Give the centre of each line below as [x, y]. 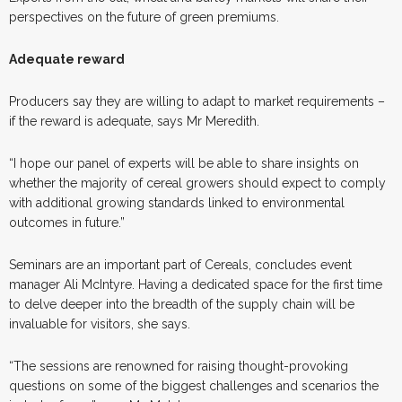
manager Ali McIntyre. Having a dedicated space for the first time [196, 284]
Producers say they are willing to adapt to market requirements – [197, 101]
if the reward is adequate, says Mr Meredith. [134, 121]
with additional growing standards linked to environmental [177, 202]
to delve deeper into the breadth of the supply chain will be [182, 304]
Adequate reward [67, 59]
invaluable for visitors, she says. [100, 323]
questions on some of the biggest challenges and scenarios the [194, 385]
